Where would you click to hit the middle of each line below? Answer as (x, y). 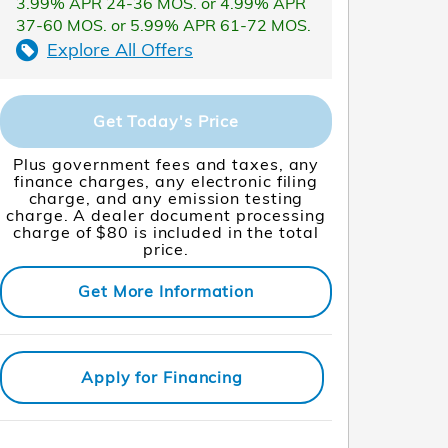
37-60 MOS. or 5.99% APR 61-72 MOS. (163, 25)
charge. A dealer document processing (166, 214)
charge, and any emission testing (166, 197)
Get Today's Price (166, 120)
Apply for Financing (162, 376)
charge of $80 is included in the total (166, 231)
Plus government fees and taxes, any (166, 163)
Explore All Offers (120, 49)
